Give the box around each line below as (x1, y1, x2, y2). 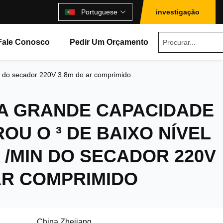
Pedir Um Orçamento (70, 38, 149, 46)
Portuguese (81, 8, 117, 16)
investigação (156, 8, 200, 16)
